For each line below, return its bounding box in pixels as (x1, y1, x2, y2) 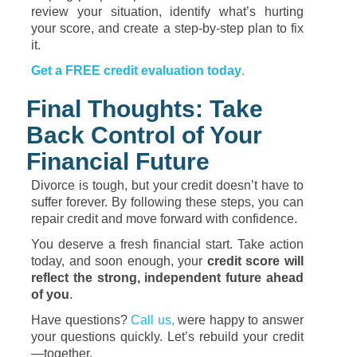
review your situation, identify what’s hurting (31, 5, 304, 18)
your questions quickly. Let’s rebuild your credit (31, 330, 304, 343)
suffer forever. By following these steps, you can (31, 195, 304, 209)
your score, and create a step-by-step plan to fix (31, 22, 304, 35)
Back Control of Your (26, 122, 262, 148)
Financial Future (26, 148, 210, 175)
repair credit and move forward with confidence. (31, 212, 297, 226)
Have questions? (31, 313, 131, 327)
